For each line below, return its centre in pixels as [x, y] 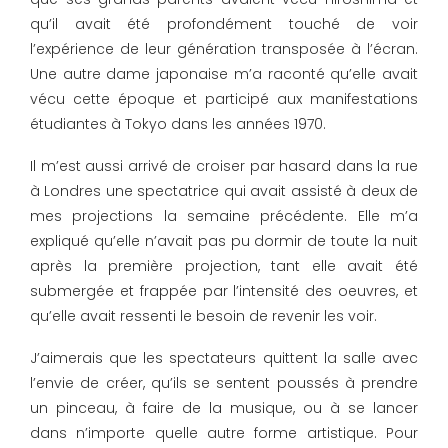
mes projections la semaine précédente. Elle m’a [224, 216]
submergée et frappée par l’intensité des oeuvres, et [224, 291]
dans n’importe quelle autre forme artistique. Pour [224, 433]
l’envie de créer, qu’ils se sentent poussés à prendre [224, 383]
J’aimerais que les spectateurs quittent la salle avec [224, 358]
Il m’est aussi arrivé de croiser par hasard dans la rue [224, 166]
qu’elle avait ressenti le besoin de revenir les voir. [203, 316]
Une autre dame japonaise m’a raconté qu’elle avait [224, 74]
